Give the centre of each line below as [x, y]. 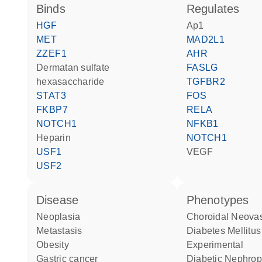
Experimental [215, 245]
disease [62, 200]
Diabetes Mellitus [190, 231]
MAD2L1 [210, 39]
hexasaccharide [70, 82]
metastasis [63, 231]
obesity [56, 245]
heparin [57, 138]
